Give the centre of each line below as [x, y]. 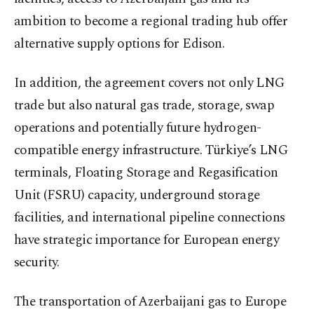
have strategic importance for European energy [147, 240]
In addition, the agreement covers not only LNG [149, 83]
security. [37, 263]
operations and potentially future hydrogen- [138, 128]
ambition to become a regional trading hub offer [151, 22]
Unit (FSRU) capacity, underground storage [137, 196]
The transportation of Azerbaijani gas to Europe [150, 302]
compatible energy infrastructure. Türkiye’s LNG [151, 151]
